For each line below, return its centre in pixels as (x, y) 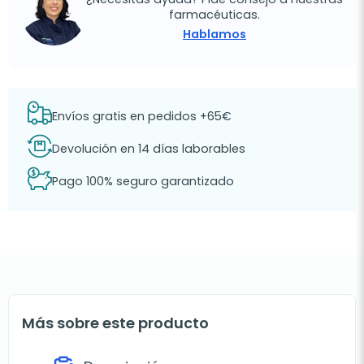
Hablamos (214, 35)
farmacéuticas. (214, 15)
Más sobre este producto (115, 323)
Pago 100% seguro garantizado (143, 182)
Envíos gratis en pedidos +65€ (142, 117)
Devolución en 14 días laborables (149, 149)
